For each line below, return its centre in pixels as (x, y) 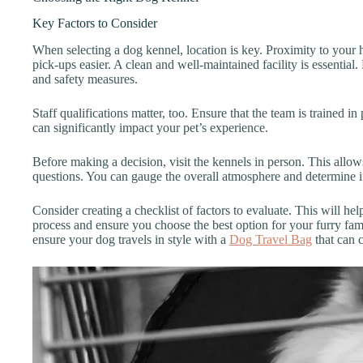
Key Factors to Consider (95, 23)
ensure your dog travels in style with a (131, 240)
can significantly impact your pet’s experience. (150, 128)
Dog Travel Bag (271, 240)
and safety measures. (85, 79)
